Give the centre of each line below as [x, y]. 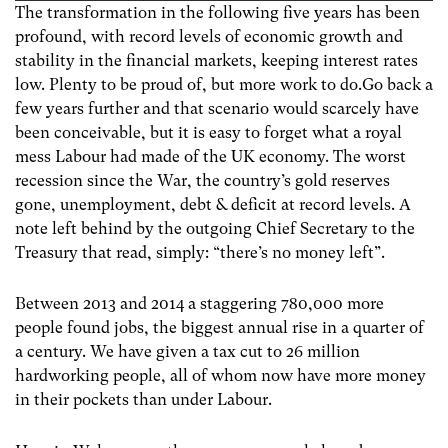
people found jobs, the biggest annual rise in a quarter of [219, 328]
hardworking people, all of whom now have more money [220, 376]
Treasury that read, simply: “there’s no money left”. [200, 253]
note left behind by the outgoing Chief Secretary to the [215, 229]
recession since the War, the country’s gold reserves [202, 181]
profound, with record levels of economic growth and [209, 37]
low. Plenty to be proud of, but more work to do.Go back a [224, 85]
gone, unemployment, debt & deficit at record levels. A [213, 205]
